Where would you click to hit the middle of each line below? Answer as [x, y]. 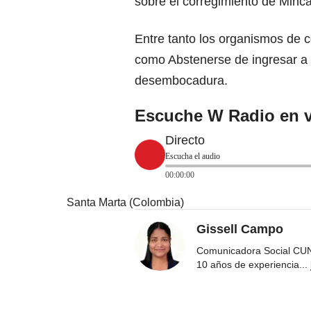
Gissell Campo [240, 229]
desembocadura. [181, 80]
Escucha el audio [193, 156]
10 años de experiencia [248, 264]
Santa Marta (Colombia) [125, 202]
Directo [185, 140]
